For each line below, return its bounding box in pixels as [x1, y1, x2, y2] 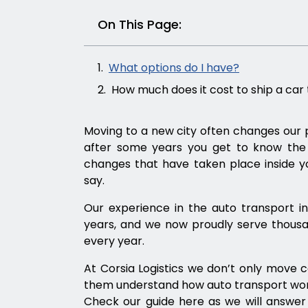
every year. [84, 233, 144, 249]
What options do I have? [109, 60, 239, 76]
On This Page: [98, 16, 181, 33]
